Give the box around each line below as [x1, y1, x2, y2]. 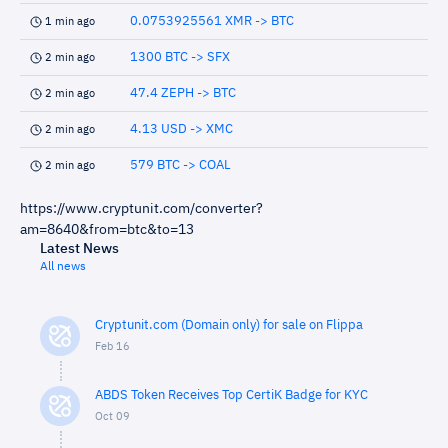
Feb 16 [95, 341, 130, 352]
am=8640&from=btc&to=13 [20, 223, 194, 237]
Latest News [40, 242, 119, 256]
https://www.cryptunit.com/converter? [20, 202, 263, 216]
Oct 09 [95, 411, 130, 422]
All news [40, 261, 86, 273]
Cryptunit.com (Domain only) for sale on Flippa [95, 319, 363, 332]
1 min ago [45, 16, 95, 27]
